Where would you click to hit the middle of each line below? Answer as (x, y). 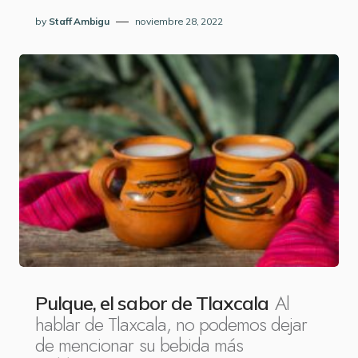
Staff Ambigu (79, 21)
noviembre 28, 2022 (179, 21)
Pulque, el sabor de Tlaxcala (152, 303)
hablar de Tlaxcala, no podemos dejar (171, 324)
